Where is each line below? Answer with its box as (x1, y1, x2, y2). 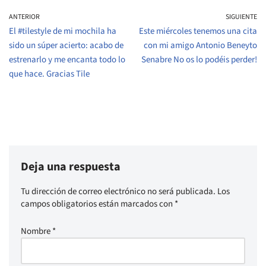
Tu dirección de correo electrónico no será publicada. (21, 185, 216, 198)
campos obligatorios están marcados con (21, 198, 175, 211)
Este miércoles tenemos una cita (139, 25, 257, 38)
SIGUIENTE (226, 12, 257, 23)
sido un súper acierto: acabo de (9, 39, 123, 52)
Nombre (21, 225, 52, 238)
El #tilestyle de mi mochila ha (9, 25, 116, 38)
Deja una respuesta (21, 159, 121, 176)
